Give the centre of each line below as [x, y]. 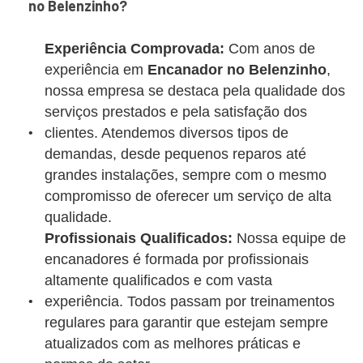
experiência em [96, 70]
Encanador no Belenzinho [237, 70]
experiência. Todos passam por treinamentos [190, 301]
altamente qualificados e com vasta [158, 280]
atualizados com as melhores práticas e [173, 344]
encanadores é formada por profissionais [177, 259]
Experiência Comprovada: [135, 49]
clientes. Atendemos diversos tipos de [167, 133]
